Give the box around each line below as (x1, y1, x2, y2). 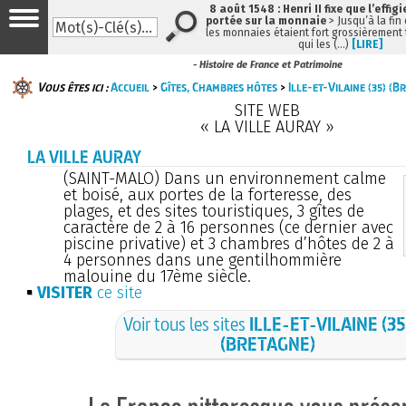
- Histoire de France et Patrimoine (192, 59, 343, 72)
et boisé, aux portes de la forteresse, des (63, 184, 352, 205)
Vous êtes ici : (37, 78, 108, 95)
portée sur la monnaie (205, 14, 326, 27)
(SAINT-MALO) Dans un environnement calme (63, 168, 386, 188)
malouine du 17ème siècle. (63, 266, 251, 286)
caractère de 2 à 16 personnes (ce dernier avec (63, 217, 393, 237)
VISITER (37, 282, 92, 303)
